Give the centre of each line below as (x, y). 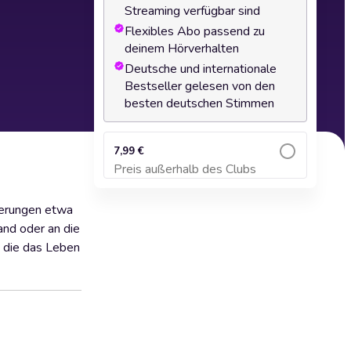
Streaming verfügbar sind (192, 11)
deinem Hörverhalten (182, 49)
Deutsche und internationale (201, 69)
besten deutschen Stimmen (199, 103)
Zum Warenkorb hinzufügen (205, 177)
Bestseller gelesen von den (200, 86)
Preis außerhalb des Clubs (185, 169)
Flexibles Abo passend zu (195, 31)
